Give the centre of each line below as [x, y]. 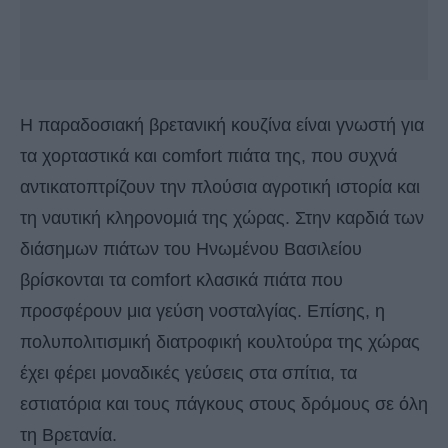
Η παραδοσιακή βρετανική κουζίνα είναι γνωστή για [222, 125]
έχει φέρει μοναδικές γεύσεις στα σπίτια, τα [188, 373]
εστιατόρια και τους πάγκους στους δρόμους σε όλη [224, 404]
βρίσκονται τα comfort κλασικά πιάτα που [181, 280]
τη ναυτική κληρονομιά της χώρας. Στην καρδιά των [222, 218]
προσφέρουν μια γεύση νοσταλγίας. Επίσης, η [202, 311]
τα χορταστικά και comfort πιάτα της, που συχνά [208, 156]
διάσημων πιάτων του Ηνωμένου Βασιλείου [191, 249]
